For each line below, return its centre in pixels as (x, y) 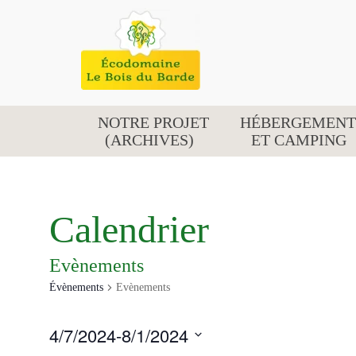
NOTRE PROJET (153, 122)
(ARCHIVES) (149, 140)
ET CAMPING (298, 140)
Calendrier (129, 229)
